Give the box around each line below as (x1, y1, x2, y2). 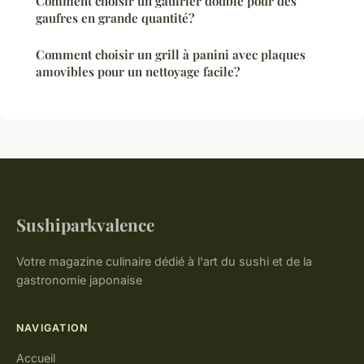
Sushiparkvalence (16, 212, 154, 236)
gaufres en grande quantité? (36, 9, 194, 26)
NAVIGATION (16, 321, 89, 334)
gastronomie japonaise (16, 272, 142, 287)
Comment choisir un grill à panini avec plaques (36, 45, 305, 63)
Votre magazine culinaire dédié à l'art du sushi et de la (16, 253, 312, 268)
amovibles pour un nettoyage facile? (36, 63, 240, 80)
